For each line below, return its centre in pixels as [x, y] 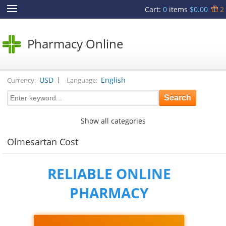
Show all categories [113, 121]
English [114, 80]
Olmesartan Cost [43, 142]
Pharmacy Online [75, 44]
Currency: [22, 80]
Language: [82, 80]
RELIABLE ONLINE [109, 174]
